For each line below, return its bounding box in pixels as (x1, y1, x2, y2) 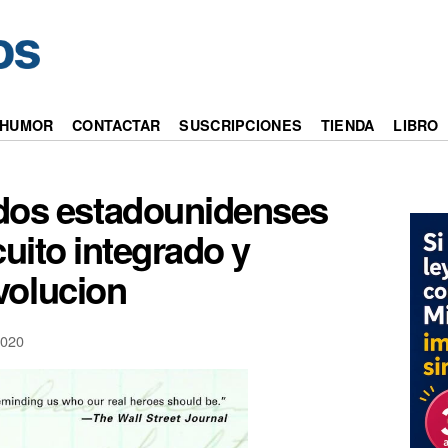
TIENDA (320, 115, 375, 136)
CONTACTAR (72, 115, 161, 136)
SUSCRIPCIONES (179, 115, 303, 136)
